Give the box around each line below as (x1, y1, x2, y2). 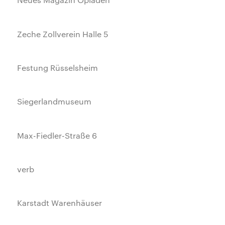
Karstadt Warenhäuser (17, 197, 102, 208)
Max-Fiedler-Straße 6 (17, 130, 97, 141)
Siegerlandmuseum (17, 96, 92, 107)
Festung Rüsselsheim (17, 62, 98, 73)
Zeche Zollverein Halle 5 (17, 28, 109, 39)
